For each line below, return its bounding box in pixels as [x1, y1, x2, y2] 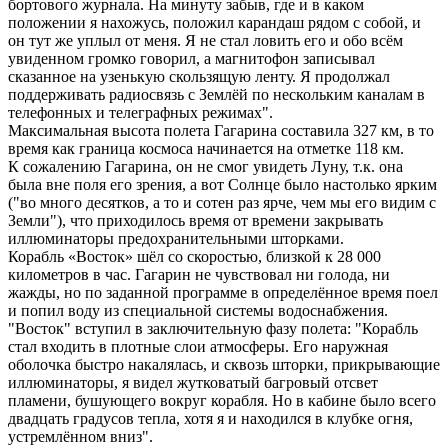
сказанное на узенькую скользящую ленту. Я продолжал [8, 67, 390, 85]
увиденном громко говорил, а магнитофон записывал [8, 49, 375, 67]
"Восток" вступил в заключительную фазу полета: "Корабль [8, 319, 418, 337]
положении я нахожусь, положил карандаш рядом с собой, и [8, 13, 421, 31]
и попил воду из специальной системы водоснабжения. [8, 301, 388, 319]
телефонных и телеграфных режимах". [8, 103, 273, 121]
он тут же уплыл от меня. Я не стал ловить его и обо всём [8, 31, 403, 49]
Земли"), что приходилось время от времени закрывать [8, 211, 383, 229]
